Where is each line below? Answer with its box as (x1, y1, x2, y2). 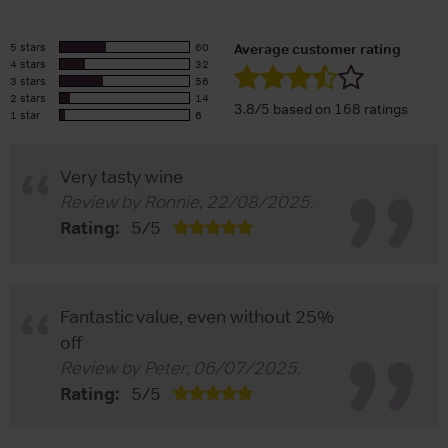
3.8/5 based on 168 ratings (234, 99, 408, 118)
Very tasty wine (60, 165, 183, 188)
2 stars (10, 89, 46, 106)
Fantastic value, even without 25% (60, 305, 334, 328)
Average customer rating (234, 39, 401, 58)
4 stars (10, 55, 46, 72)
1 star (10, 106, 40, 123)
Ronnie (144, 190, 199, 213)
